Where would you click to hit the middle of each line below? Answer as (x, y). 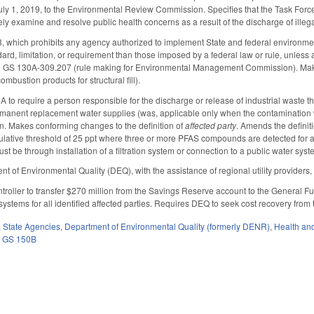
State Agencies (32, 226)
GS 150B (20, 238)
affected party (211, 125)
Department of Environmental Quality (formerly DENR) (168, 226)
